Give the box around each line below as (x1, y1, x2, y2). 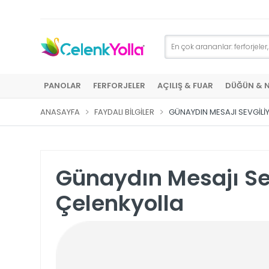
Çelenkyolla (56, 188, 184, 219)
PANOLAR (44, 80, 81, 91)
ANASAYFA (40, 106, 80, 118)
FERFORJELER (93, 80, 145, 91)
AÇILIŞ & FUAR (157, 80, 213, 91)
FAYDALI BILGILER (94, 106, 154, 118)
